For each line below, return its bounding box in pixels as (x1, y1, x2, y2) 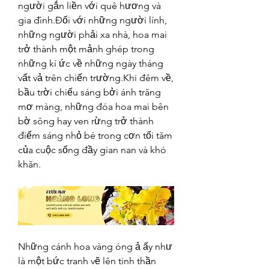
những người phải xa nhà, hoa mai (18, 29, 167, 40)
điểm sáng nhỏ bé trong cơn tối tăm (18, 130, 172, 141)
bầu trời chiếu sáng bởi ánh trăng (18, 86, 161, 98)
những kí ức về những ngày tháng (18, 58, 163, 69)
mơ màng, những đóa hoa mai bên (18, 101, 169, 112)
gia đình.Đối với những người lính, (18, 14, 167, 26)
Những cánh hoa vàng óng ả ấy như (18, 241, 172, 252)
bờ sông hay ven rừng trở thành (18, 115, 154, 127)
